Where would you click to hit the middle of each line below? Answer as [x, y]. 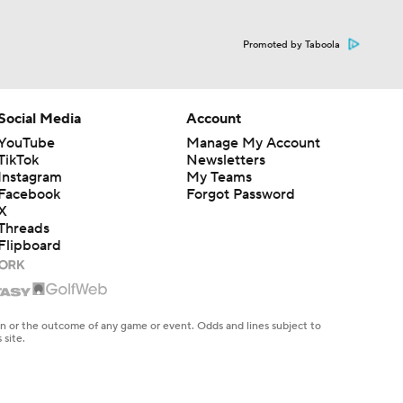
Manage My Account [253, 143]
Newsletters [225, 160]
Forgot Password [240, 194]
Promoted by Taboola [291, 45]
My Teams [219, 177]
